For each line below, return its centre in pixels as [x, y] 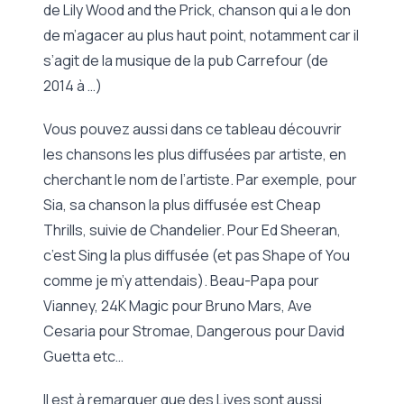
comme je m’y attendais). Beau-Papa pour [181, 281]
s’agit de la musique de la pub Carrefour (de [186, 61]
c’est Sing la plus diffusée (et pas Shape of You [197, 256]
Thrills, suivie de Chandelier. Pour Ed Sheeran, [192, 230]
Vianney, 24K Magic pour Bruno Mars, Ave [178, 306]
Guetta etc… [83, 357]
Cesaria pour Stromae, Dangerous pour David [194, 331]
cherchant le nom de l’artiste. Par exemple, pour [200, 180]
